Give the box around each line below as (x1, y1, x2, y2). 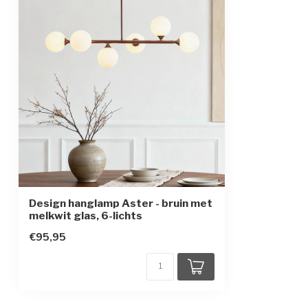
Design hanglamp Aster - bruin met (29, 196, 212, 210)
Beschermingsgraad (25, 6, 118, 20)
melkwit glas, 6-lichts (29, 208, 142, 222)
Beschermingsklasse (25, 34, 120, 48)
